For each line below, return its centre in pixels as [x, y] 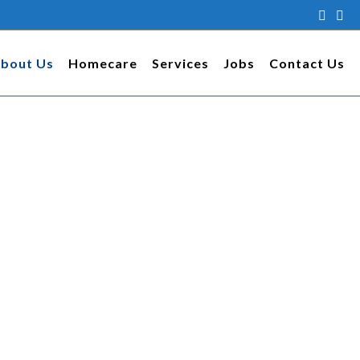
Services [180, 63]
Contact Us [307, 63]
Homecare [103, 63]
